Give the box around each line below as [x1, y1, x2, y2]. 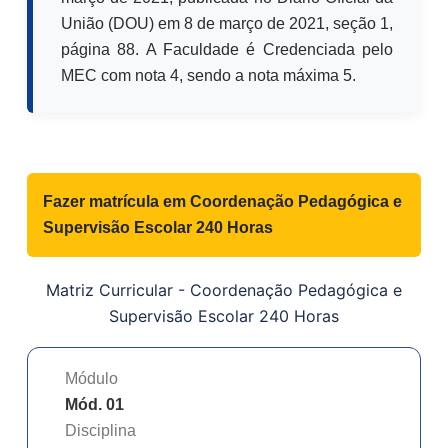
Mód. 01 [65, 395, 124, 413]
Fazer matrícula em [43, 192, 190, 210]
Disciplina [65, 421, 136, 439]
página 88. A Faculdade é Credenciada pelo [61, 40, 393, 58]
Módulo [65, 369, 118, 387]
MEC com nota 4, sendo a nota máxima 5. [61, 66, 356, 84]
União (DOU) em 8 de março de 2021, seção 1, [61, 14, 393, 32]
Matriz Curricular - [46, 279, 190, 300]
